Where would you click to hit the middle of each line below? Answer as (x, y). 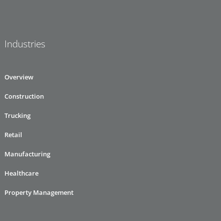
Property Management (39, 193)
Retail (13, 135)
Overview (19, 77)
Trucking (18, 116)
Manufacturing (27, 154)
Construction (24, 96)
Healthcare (21, 173)
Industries (25, 44)
